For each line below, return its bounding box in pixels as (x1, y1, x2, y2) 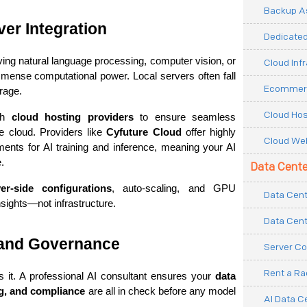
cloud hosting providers (11, 112, 134, 123)
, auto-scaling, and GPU (112, 183, 236, 194)
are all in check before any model (85, 286, 236, 297)
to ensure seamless (133, 112, 236, 123)
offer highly (181, 127, 236, 138)
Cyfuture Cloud (106, 127, 182, 138)
